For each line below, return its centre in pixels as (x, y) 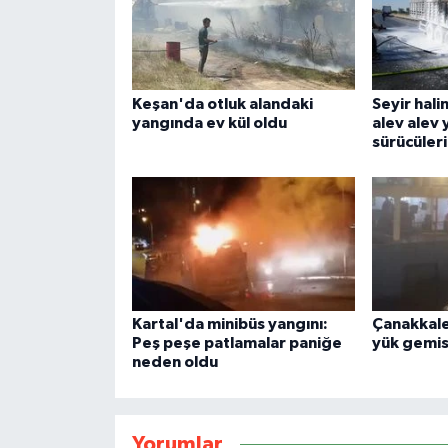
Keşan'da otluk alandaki (222, 103)
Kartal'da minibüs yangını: (229, 324)
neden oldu (174, 362)
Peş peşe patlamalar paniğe (236, 343)
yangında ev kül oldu (209, 122)
